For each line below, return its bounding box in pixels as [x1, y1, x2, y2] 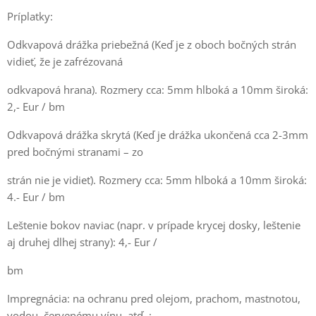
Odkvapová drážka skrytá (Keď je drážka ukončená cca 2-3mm [7, 128, 308, 142]
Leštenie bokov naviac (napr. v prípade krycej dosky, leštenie [7, 218, 300, 233]
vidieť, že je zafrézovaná [7, 54, 123, 69]
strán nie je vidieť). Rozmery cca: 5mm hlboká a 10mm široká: [7, 173, 307, 188]
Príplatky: [7, 9, 53, 24]
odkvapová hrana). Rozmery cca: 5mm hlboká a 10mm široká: [7, 83, 308, 97]
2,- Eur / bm [7, 99, 65, 114]
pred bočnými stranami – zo [7, 145, 143, 159]
